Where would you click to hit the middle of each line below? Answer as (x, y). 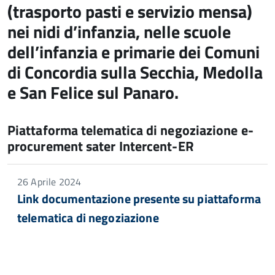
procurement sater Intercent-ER (101, 146)
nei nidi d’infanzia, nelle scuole (119, 32)
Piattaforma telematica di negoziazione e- (130, 130)
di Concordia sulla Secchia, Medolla (135, 72)
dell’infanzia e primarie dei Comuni (134, 52)
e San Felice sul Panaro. (93, 92)
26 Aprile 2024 (49, 182)
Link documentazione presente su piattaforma (139, 199)
